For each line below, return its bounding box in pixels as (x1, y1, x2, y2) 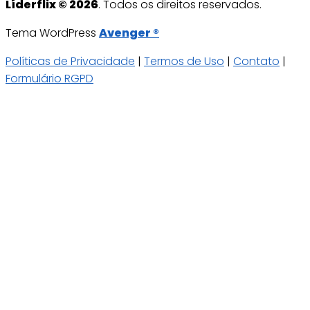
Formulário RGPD (6, 70, 93, 86)
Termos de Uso (144, 53, 224, 69)
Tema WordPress (6, 24, 99, 41)
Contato (233, 53, 280, 69)
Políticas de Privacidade (6, 53, 135, 69)
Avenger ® (99, 24, 159, 41)
